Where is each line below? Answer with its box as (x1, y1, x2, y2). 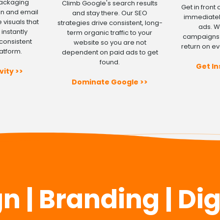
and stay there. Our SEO (72, 8, 148, 18)
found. (100, 57, 120, 67)
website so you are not (73, 37, 146, 47)
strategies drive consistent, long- (57, 18, 163, 27)
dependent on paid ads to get (61, 47, 158, 57)
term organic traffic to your (67, 27, 153, 37)
